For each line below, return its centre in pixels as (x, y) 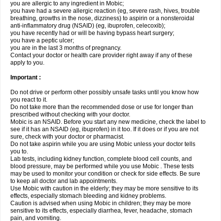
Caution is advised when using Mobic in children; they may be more (101, 203)
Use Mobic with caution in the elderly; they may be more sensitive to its (104, 188)
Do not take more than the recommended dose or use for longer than (102, 107)
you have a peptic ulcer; (42, 40)
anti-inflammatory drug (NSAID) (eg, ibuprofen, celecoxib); (88, 26)
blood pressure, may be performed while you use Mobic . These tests (102, 166)
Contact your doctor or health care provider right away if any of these (101, 55)
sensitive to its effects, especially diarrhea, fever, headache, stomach (101, 211)
